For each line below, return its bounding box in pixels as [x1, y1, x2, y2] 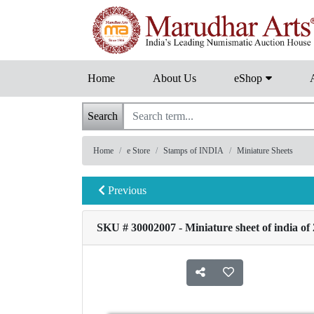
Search [88, 110, 118, 123]
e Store [127, 146, 150, 156]
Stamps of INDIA [163, 146, 224, 156]
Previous [105, 184, 146, 197]
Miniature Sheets [237, 146, 293, 156]
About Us [153, 72, 196, 85]
